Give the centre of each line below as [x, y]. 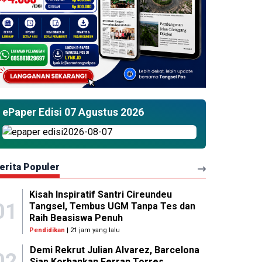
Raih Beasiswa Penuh [76, 218]
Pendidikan [47, 230]
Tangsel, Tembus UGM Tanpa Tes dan [113, 206]
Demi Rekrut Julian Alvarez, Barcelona [114, 250]
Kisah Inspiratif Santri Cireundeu [101, 195]
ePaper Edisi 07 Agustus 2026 [73, 112]
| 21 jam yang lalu [93, 230]
